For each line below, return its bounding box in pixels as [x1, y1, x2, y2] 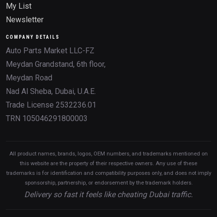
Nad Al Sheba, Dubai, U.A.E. [6, 86, 96, 96]
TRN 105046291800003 [6, 113, 88, 123]
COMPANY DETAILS [6, 34, 60, 40]
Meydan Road [6, 73, 52, 82]
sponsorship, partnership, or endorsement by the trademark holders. [24, 179, 193, 186]
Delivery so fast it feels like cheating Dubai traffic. [24, 189, 193, 199]
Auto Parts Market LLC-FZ [6, 46, 94, 55]
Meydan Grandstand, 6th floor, [6, 59, 106, 69]
